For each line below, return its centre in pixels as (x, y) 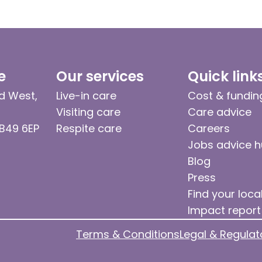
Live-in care (86, 95)
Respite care (89, 128)
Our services (100, 76)
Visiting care (88, 112)
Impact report (224, 210)
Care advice (220, 112)
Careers (209, 128)
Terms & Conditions (128, 234)
